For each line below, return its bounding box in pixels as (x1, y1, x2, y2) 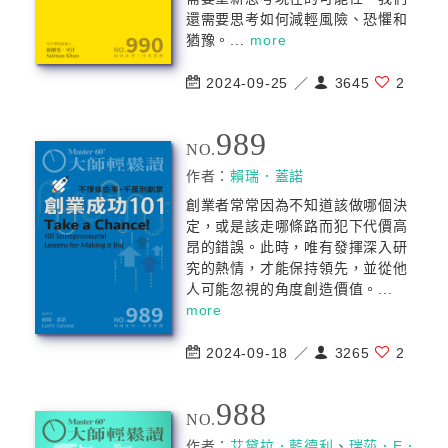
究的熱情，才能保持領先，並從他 (185, 260, 408, 276)
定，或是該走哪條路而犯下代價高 (185, 218, 408, 234)
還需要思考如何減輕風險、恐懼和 (185, 11, 408, 27)
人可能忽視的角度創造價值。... (185, 281, 393, 297)
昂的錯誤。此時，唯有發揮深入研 (185, 239, 408, 255)
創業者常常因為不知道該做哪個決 (185, 197, 408, 213)
